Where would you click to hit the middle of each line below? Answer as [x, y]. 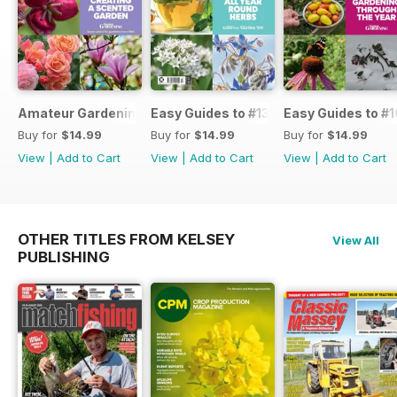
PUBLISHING [64, 257]
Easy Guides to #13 [210, 113]
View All [356, 241]
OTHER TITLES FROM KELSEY [126, 240]
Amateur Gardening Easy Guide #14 [130, 113]
